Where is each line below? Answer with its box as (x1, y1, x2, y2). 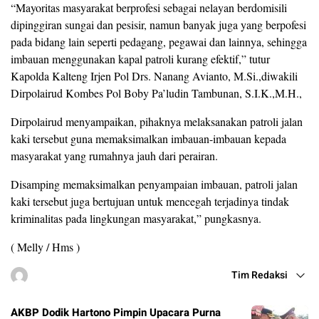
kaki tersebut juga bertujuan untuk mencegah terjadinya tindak (11, 194, 289, 209)
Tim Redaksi (231, 268, 288, 283)
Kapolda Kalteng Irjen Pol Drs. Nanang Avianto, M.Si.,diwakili (11, 68, 298, 84)
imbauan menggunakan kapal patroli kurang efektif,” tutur (11, 51, 270, 67)
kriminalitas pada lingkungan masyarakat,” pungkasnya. (11, 211, 261, 226)
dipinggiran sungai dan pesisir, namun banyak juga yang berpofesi (11, 17, 306, 33)
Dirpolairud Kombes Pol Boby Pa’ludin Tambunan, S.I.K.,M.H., (11, 85, 302, 101)
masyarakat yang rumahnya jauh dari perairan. (11, 148, 218, 164)
